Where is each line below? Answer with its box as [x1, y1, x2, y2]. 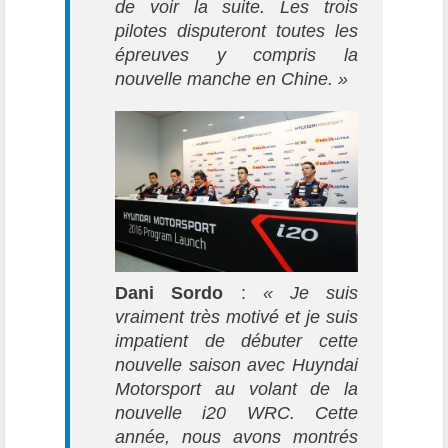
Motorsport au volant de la [115, 378, 358, 399]
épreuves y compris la [115, 44, 358, 65]
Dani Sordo [115, 282, 224, 303]
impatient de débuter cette [115, 330, 358, 351]
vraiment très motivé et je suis [115, 306, 358, 327]
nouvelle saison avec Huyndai [115, 354, 358, 375]
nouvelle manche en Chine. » [115, 68, 349, 89]
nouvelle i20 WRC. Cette [115, 402, 358, 423]
